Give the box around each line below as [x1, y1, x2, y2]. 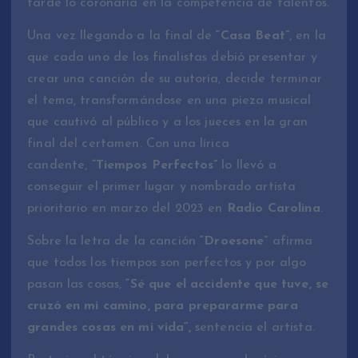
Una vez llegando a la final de [27, 30, 213, 43]
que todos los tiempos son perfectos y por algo [27, 257, 307, 270]
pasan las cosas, [27, 278, 126, 292]
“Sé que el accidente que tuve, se [125, 278, 329, 292]
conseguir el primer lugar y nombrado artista [27, 181, 296, 194]
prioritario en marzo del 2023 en [27, 202, 227, 216]
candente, [27, 159, 88, 173]
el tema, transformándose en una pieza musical [27, 94, 312, 108]
